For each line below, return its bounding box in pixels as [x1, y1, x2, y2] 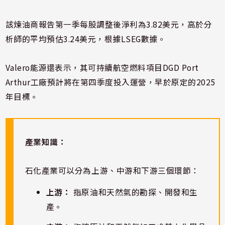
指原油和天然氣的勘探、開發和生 [71, 186, 198, 198]
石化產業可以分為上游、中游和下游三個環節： [25, 165, 199, 177]
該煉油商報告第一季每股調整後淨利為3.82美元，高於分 [5, 19, 212, 31]
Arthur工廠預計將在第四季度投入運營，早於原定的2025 [5, 76, 215, 88]
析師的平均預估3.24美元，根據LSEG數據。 [5, 33, 166, 45]
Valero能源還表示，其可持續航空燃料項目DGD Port [5, 62, 199, 74]
